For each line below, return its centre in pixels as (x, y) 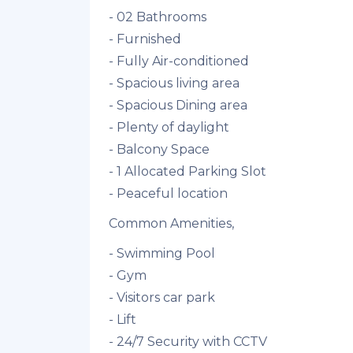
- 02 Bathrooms (161, 17)
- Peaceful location (168, 194)
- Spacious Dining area (180, 106)
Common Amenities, (171, 224)
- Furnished (147, 39)
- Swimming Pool (162, 254)
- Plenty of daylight (171, 128)
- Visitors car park (163, 298)
